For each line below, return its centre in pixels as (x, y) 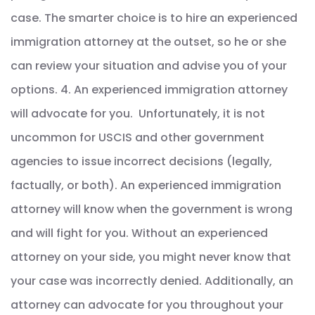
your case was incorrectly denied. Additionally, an (152, 281)
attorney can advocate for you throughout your (147, 304)
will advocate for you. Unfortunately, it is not (138, 113)
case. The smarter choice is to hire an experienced (154, 18)
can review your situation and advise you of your (149, 65)
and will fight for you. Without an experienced (139, 233)
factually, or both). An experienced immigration (146, 185)
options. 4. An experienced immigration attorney (149, 89)
